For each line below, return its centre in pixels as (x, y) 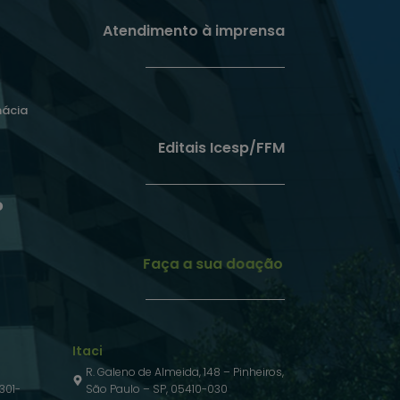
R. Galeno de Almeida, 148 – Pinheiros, (185, 372)
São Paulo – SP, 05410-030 (157, 389)
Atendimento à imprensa (193, 31)
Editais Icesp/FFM (221, 147)
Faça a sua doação (213, 263)
